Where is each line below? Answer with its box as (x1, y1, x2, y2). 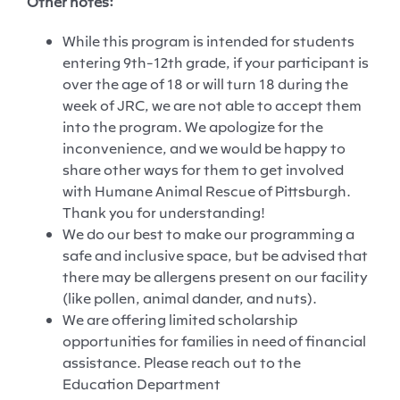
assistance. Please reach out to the (62, 353, 301, 371)
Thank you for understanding (62, 203, 261, 221)
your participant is (244, 53, 369, 71)
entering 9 (62, 53, 131, 71)
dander (191, 288, 239, 307)
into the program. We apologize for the (62, 117, 323, 136)
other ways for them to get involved (103, 160, 344, 179)
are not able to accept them (172, 96, 362, 114)
